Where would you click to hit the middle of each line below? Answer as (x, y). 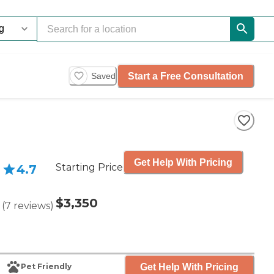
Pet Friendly (46, 267)
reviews (32, 206)
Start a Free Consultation (186, 76)
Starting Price (89, 167)
